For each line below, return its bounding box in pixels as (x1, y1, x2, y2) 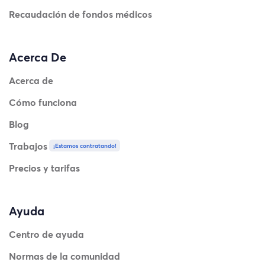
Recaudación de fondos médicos (9, 8, 152, 21)
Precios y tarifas (9, 161, 80, 174)
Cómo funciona (9, 96, 77, 109)
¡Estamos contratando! (53, 141, 117, 150)
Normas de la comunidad (9, 250, 120, 263)
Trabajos (9, 140, 47, 153)
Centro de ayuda (9, 228, 84, 241)
